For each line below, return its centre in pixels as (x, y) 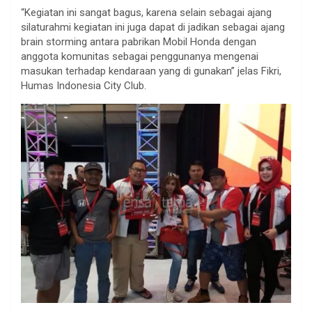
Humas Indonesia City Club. (84, 85)
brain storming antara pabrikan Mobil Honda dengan (139, 41)
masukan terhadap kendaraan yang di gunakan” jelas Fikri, (151, 71)
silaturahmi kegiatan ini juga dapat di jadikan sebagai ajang (153, 27)
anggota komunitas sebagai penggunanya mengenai (140, 56)
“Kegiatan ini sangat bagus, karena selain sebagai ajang (146, 12)
